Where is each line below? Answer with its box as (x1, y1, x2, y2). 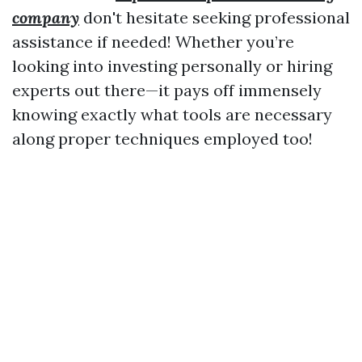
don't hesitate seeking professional (79, 7, 350, 27)
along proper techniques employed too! (12, 128, 313, 149)
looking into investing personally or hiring (12, 56, 332, 76)
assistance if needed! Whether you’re (12, 32, 294, 52)
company (12, 7, 79, 27)
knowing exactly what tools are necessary (12, 104, 332, 124)
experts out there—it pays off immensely (12, 80, 322, 100)
